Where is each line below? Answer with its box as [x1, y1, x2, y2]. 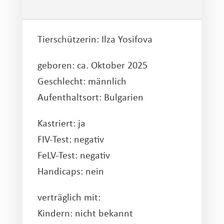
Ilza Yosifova [101, 35, 152, 45]
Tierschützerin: [37, 35, 101, 45]
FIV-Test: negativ [37, 135, 104, 145]
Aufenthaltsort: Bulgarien [37, 93, 143, 103]
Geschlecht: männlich [37, 77, 126, 87]
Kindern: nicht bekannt [37, 209, 133, 219]
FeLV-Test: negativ [37, 151, 110, 161]
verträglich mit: [37, 193, 100, 203]
